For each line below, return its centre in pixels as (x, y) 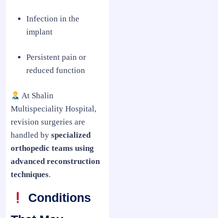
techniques (30, 175)
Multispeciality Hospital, (54, 109)
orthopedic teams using (52, 148)
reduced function (56, 71)
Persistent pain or (56, 57)
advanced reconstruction (55, 162)
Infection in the (53, 19)
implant (39, 32)
